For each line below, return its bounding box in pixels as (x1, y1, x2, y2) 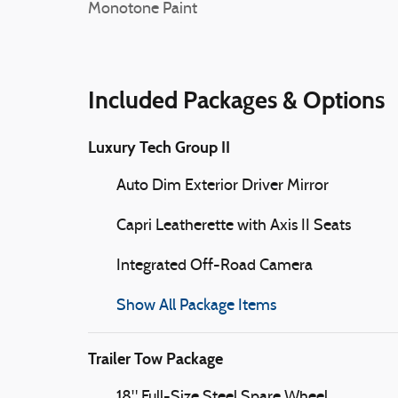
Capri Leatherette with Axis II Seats (116, 218, 351, 235)
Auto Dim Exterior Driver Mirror (116, 178, 329, 195)
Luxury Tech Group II (88, 138, 230, 157)
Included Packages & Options (88, 85, 385, 115)
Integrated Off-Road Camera (116, 258, 313, 275)
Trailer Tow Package (88, 349, 223, 369)
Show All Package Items (116, 298, 276, 314)
